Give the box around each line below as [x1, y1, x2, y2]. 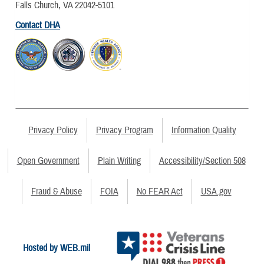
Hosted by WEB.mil [22, 242, 90, 254]
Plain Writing [97, 155, 141, 167]
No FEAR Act [136, 186, 183, 198]
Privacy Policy [28, 124, 78, 137]
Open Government [16, 155, 80, 167]
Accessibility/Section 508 [159, 155, 246, 167]
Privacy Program [95, 124, 153, 137]
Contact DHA [15, 19, 60, 31]
